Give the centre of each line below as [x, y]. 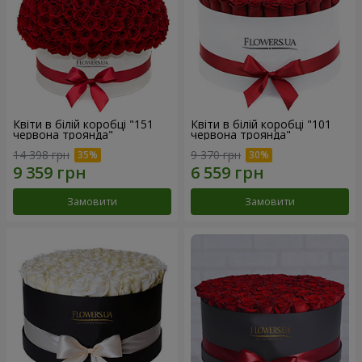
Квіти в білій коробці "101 [261, 124]
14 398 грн [41, 155]
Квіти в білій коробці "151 [83, 124]
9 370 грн [216, 155]
